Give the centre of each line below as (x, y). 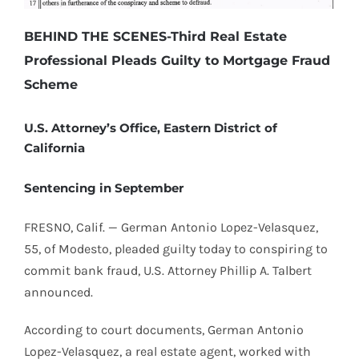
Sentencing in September (104, 188)
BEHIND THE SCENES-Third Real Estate (155, 37)
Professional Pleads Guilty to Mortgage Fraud (177, 61)
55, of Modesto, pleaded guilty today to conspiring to (176, 248)
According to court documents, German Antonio (164, 329)
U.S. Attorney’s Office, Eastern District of (151, 127)
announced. (58, 292)
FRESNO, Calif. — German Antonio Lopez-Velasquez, (171, 227)
